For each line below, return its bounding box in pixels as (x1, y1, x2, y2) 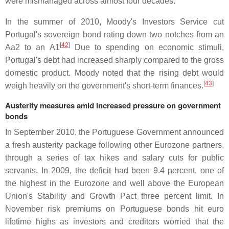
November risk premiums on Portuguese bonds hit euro (5, 204, 224, 213)
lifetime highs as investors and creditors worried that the (5, 217, 224, 226)
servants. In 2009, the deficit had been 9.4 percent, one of (5, 166, 224, 175)
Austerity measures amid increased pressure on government (5, 99, 221, 111)
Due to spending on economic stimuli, (70, 42, 224, 52)
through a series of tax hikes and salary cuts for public (5, 153, 224, 162)
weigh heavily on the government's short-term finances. (5, 81, 203, 90)
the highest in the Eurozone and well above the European (5, 178, 224, 188)
